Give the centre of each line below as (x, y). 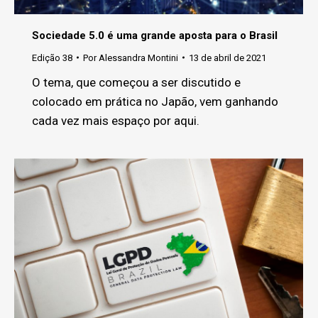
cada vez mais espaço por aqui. (116, 120)
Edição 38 (52, 57)
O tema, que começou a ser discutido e (136, 82)
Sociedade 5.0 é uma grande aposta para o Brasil (155, 35)
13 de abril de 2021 (227, 57)
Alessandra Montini (138, 57)
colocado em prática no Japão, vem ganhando (155, 101)
